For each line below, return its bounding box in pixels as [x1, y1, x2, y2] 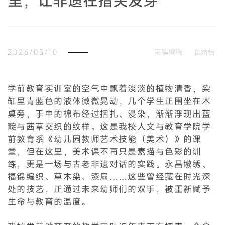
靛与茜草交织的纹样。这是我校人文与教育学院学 [8, 121, 211, 132]
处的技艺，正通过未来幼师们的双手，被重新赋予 [8, 183, 211, 195]
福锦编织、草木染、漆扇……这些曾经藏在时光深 [8, 171, 211, 182]
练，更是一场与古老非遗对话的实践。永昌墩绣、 [8, 158, 211, 170]
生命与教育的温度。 [8, 196, 91, 207]
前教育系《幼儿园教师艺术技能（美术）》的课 [8, 133, 202, 145]
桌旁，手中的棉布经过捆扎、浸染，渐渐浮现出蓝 [8, 108, 211, 120]
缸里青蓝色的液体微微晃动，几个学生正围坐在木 [8, 95, 211, 107]
